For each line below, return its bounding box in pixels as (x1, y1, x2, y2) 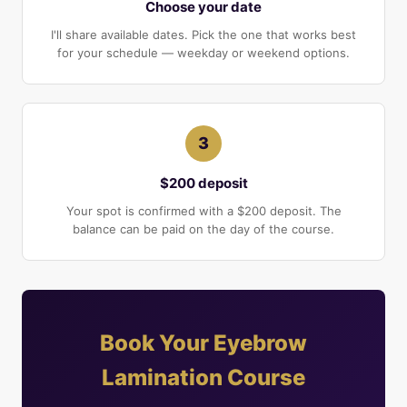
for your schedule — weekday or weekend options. (57, 45, 350, 60)
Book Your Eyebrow (100, 330, 307, 356)
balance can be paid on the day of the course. (73, 222, 334, 236)
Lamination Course (102, 364, 305, 391)
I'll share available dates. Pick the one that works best (51, 27, 356, 42)
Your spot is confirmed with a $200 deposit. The (65, 203, 342, 218)
